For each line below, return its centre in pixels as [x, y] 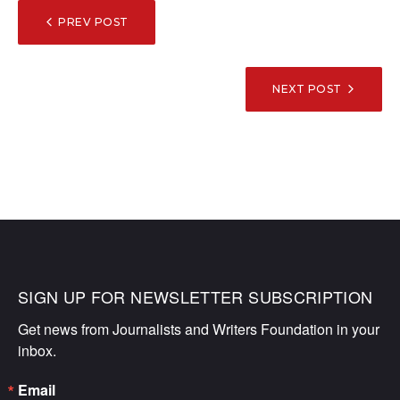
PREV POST [93, 22]
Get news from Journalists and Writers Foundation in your [198, 329]
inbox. [37, 350]
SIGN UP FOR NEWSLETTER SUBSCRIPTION [195, 296]
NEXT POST [307, 89]
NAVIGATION [100, 48]
